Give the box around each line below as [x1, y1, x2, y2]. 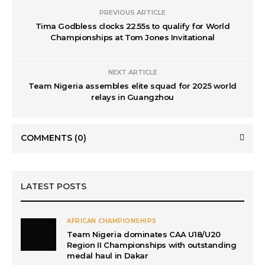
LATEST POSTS [21, 180, 86, 192]
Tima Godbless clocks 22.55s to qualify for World [35, 21, 230, 31]
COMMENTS [21, 132, 75, 143]
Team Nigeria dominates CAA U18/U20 [67, 229, 221, 239]
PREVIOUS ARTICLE [99, 8, 166, 17]
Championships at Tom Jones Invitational [50, 32, 215, 42]
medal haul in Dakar [67, 250, 148, 260]
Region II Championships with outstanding [67, 240, 237, 250]
